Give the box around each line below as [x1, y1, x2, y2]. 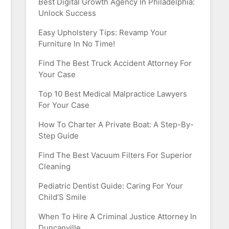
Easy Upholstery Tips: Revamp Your [38, 28, 167, 37]
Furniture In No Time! [38, 39, 115, 49]
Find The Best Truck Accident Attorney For [38, 58, 192, 68]
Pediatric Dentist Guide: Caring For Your [38, 181, 183, 191]
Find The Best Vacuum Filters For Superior [38, 150, 192, 160]
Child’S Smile [38, 192, 86, 202]
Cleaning [38, 162, 71, 171]
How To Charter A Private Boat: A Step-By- [38, 120, 194, 129]
